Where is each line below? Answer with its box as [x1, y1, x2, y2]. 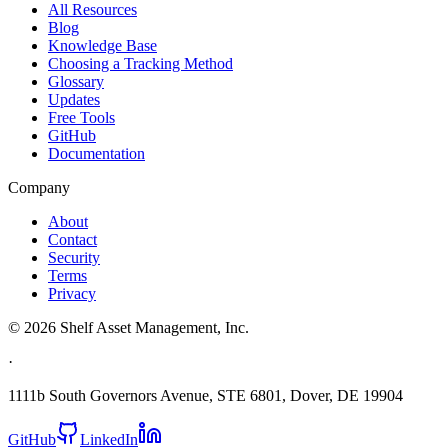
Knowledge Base [48, 36, 157, 54]
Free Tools [48, 108, 115, 126]
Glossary [48, 72, 104, 90]
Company [8, 178, 70, 196]
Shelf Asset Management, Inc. [56, 318, 249, 336]
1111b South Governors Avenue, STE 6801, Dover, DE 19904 [8, 386, 403, 404]
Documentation [48, 144, 145, 162]
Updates [48, 90, 100, 108]
